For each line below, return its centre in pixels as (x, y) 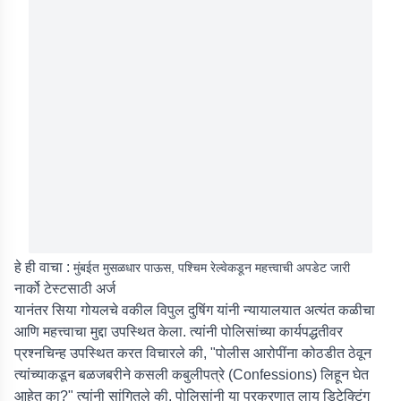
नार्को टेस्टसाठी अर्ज (65, 289)
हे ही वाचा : (44, 267)
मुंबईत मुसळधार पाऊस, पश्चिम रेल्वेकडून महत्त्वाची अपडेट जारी (212, 268)
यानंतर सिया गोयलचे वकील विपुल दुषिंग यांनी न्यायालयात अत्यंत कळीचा (195, 310)
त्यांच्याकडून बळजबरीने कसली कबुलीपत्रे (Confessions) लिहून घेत (192, 375)
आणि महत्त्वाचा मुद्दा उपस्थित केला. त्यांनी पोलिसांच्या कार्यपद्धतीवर (179, 332)
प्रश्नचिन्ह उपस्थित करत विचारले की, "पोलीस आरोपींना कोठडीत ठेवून (193, 353)
